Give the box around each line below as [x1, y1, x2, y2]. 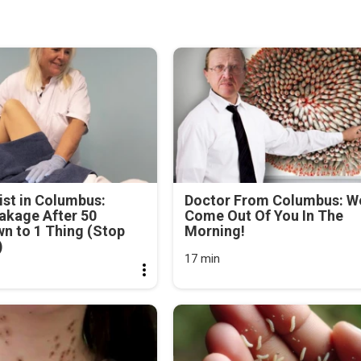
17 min [184, 251, 220, 266]
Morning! [184, 222, 245, 239]
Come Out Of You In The [184, 206, 343, 224]
